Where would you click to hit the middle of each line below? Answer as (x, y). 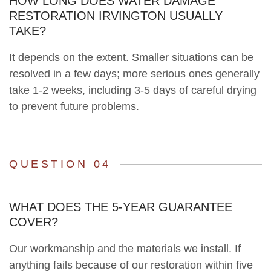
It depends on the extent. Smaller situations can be (131, 58)
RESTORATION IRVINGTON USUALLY (116, 16)
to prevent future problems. (74, 107)
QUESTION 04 (60, 164)
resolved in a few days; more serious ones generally (134, 74)
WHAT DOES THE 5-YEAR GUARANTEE (121, 207)
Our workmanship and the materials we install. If (125, 249)
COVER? (34, 222)
